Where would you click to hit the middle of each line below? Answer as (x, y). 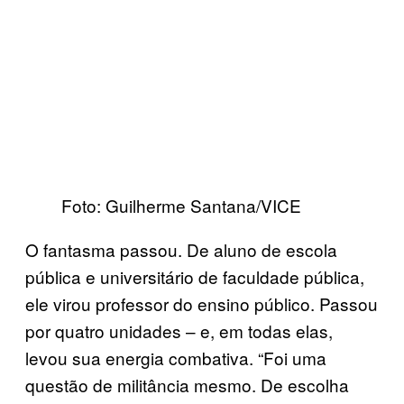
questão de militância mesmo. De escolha (187, 384)
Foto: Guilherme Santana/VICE (181, 205)
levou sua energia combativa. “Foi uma (176, 357)
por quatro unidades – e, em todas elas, (179, 330)
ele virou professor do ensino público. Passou (202, 303)
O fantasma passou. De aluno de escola (181, 249)
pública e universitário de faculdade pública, (195, 276)
